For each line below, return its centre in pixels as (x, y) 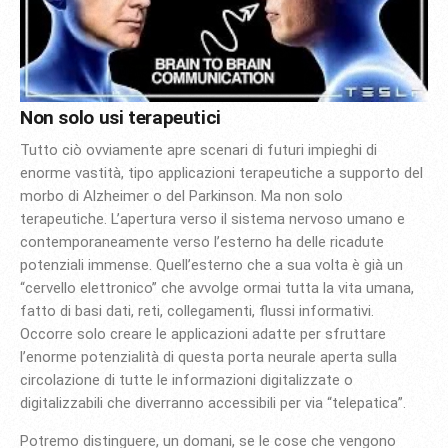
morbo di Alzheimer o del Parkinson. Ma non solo (181, 195)
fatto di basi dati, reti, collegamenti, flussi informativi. (197, 310)
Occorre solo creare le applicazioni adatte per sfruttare (203, 333)
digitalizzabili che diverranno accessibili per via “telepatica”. (215, 402)
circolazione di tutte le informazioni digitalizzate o (186, 379)
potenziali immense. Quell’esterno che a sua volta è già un (211, 264)
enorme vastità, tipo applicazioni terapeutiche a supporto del (221, 172)
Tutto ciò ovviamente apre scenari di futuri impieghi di (198, 149)
